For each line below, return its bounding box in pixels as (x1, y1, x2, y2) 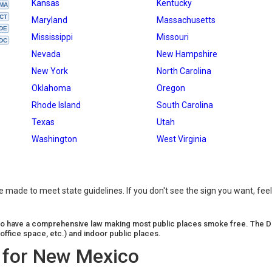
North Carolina (157, 66, 211, 76)
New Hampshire (157, 49, 217, 59)
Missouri (157, 32, 189, 42)
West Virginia (157, 134, 206, 144)
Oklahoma (32, 83, 71, 93)
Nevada (32, 49, 61, 59)
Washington (32, 134, 77, 144)
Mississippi (32, 32, 73, 42)
